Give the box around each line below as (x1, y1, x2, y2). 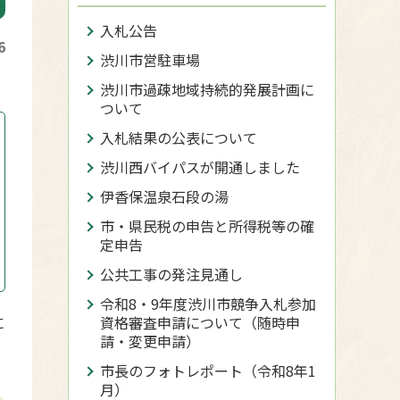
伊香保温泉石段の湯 (100, 186, 229, 207)
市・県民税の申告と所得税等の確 (100, 215, 314, 237)
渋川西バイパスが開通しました (100, 156, 300, 178)
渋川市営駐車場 (100, 49, 200, 71)
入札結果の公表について (100, 127, 257, 148)
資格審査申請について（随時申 (100, 312, 300, 333)
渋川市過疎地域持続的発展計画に (100, 79, 314, 100)
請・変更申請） (100, 330, 200, 352)
